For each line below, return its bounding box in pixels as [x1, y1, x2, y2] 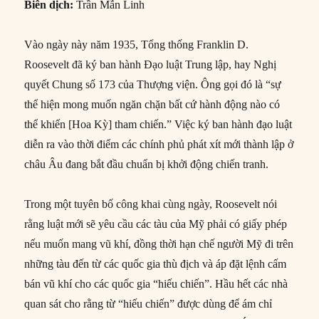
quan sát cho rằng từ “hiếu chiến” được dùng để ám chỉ [24, 297, 273, 310]
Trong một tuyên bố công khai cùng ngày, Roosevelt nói [24, 197, 278, 210]
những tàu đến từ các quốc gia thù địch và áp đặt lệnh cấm [24, 257, 287, 270]
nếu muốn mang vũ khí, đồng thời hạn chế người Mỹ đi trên [24, 237, 294, 250]
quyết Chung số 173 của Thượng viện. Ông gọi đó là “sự [24, 78, 282, 90]
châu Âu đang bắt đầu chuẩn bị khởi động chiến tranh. [24, 157, 269, 170]
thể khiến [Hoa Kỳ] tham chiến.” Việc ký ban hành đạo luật [24, 117, 293, 130]
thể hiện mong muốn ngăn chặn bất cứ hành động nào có [24, 98, 281, 110]
